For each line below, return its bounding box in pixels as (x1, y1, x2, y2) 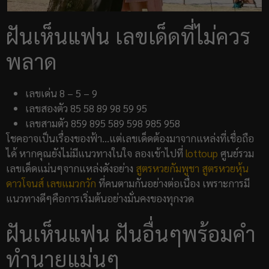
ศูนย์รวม (218, 146, 254, 160)
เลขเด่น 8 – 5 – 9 (25, 86, 97, 100)
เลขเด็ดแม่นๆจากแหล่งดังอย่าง (6, 161, 136, 175)
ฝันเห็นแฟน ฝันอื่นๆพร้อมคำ (6, 220, 256, 247)
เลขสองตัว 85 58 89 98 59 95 (25, 101, 147, 115)
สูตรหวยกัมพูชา (136, 161, 199, 175)
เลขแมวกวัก (46, 176, 96, 190)
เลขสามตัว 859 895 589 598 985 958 (25, 116, 180, 130)
